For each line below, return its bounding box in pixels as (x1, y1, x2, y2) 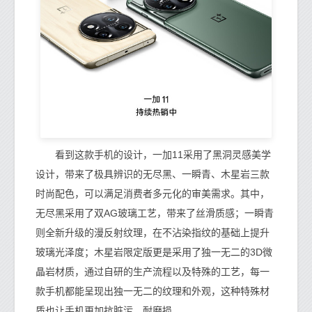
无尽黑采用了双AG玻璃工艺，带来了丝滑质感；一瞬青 (36, 208, 274, 219)
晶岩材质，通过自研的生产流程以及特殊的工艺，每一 (36, 266, 270, 278)
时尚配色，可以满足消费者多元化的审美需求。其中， (36, 188, 270, 200)
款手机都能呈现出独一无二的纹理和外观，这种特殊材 (36, 286, 270, 297)
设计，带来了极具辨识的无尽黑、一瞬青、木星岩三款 (36, 169, 270, 180)
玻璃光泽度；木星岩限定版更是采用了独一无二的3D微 (36, 247, 272, 258)
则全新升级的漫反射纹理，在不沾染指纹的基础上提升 (36, 227, 270, 239)
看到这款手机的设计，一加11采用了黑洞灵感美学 (36, 149, 271, 161)
